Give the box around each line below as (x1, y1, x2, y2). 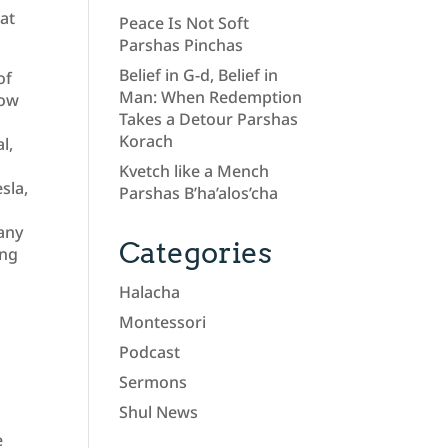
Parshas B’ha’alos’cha (119, 182, 279, 205)
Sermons (119, 371, 188, 394)
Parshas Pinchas (119, 34, 244, 57)
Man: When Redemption (119, 86, 303, 109)
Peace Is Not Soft (119, 12, 250, 35)
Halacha (119, 281, 181, 304)
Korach (119, 130, 174, 153)
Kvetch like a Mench (119, 160, 270, 183)
